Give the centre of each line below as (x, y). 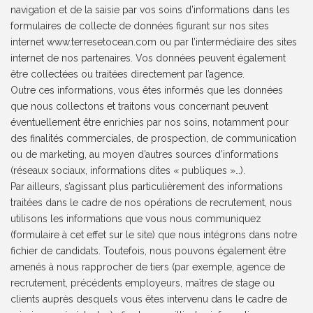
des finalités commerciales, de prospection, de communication (154, 139)
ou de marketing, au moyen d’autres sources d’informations (145, 155)
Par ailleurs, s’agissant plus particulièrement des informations (147, 187)
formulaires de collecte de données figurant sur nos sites (140, 26)
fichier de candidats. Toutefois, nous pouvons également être (148, 251)
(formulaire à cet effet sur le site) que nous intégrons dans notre (154, 235)
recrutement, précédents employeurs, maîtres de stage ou (143, 283)
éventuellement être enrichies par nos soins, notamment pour (150, 123)
